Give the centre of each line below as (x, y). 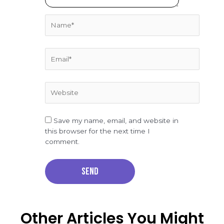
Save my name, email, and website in (116, 121)
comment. (62, 142)
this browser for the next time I (97, 131)
